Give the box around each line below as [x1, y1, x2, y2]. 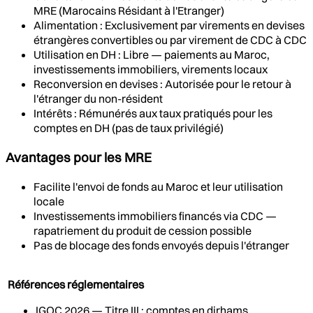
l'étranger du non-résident [34, 92, 163, 106]
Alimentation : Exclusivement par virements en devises [34, 18, 305, 33]
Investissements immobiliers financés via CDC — [34, 208, 277, 223]
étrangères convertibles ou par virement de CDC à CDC [34, 33, 307, 48]
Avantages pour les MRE [6, 149, 152, 166]
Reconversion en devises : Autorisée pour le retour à [34, 77, 291, 92]
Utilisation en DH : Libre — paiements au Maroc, [34, 48, 270, 62]
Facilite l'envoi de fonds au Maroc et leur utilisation [34, 179, 283, 194]
